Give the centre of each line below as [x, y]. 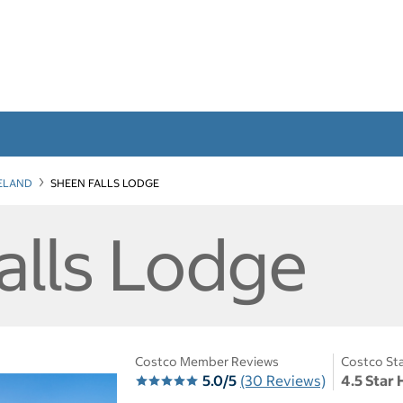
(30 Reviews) [283, 380]
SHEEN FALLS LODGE [105, 183]
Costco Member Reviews [207, 361]
